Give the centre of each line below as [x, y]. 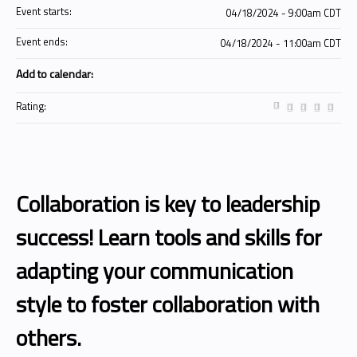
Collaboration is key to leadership [168, 204]
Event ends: [43, 42]
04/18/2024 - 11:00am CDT [281, 43]
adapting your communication [155, 271]
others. [49, 337]
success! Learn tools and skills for [169, 237]
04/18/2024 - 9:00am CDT [284, 13]
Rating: [32, 106]
